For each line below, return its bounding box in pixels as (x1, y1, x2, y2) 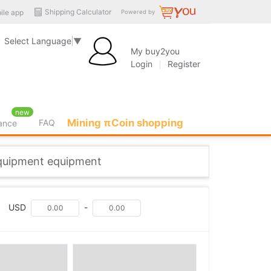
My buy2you (131, 46, 180, 56)
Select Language (4, 35, 71, 46)
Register (168, 59, 200, 69)
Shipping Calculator (45, 7, 111, 16)
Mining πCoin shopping (67, 117, 184, 129)
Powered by (121, 8, 155, 16)
